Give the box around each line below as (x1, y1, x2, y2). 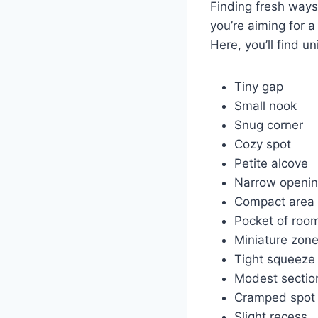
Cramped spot (234, 290, 315, 305)
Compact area (234, 194, 314, 209)
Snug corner (234, 117, 303, 132)
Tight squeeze (234, 251, 315, 266)
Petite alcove (234, 155, 308, 170)
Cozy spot (234, 136, 291, 151)
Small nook (234, 98, 297, 113)
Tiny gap (234, 79, 283, 94)
